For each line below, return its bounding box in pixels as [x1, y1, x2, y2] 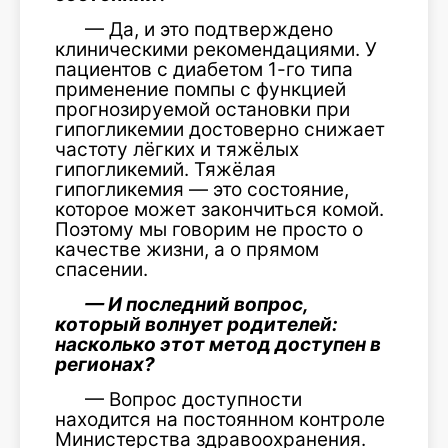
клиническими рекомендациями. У [55, 37, 377, 61]
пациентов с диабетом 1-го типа [55, 57, 353, 81]
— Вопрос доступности [85, 387, 302, 411]
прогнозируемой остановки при [55, 97, 350, 121]
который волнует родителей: [55, 312, 338, 336]
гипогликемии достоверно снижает [55, 117, 385, 141]
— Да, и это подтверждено [85, 17, 333, 41]
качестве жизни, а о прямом [55, 237, 319, 261]
